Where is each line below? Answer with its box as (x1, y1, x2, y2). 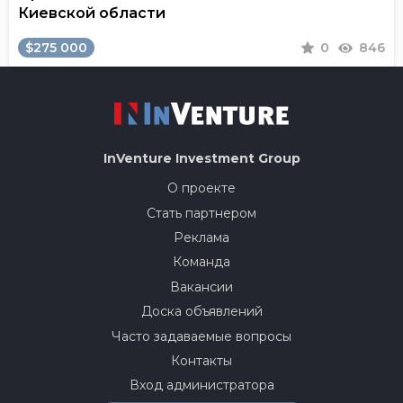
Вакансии (170, 278, 233, 295)
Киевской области (18, 4, 166, 22)
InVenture (103, 150, 175, 167)
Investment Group (175, 150, 300, 167)
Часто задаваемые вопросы (112, 327, 291, 345)
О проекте (167, 180, 236, 197)
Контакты (171, 352, 232, 369)
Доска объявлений (140, 303, 263, 320)
